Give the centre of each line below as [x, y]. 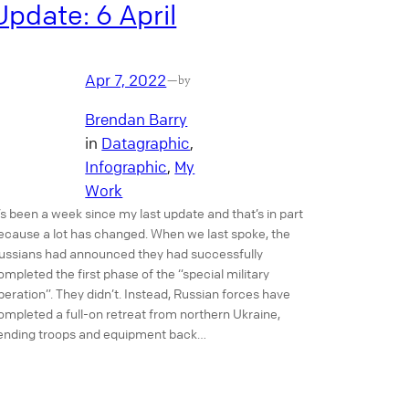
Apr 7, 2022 [126, 79]
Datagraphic [146, 142]
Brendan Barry [136, 119]
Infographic [126, 166]
